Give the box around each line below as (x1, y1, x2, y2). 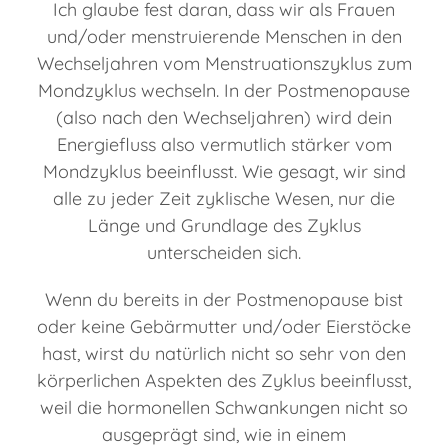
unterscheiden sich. (147, 241, 301, 265)
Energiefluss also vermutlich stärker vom (56, 133, 392, 157)
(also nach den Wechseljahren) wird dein (56, 106, 392, 130)
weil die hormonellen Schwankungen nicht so (40, 396, 408, 420)
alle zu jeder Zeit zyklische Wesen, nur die (53, 187, 395, 211)
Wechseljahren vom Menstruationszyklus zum (36, 52, 412, 76)
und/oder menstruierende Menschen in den (46, 25, 402, 49)
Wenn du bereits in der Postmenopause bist (45, 288, 403, 312)
